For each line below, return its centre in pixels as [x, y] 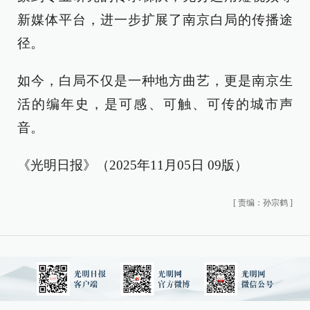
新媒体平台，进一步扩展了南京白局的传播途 [155, 20]
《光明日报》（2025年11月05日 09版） [133, 165]
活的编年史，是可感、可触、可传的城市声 [155, 104]
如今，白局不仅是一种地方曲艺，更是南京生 [155, 81]
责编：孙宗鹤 [263, 203]
